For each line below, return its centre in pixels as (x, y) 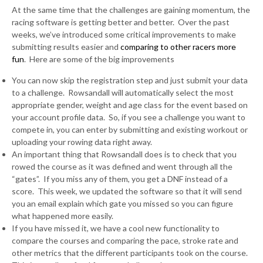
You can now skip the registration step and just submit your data (130, 80)
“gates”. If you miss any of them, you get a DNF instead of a (120, 178)
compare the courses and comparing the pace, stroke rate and (125, 240)
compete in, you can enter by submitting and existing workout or (130, 129)
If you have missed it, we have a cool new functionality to (116, 228)
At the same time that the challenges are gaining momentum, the (131, 9)
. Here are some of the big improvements (99, 59)
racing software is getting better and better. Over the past (121, 22)
